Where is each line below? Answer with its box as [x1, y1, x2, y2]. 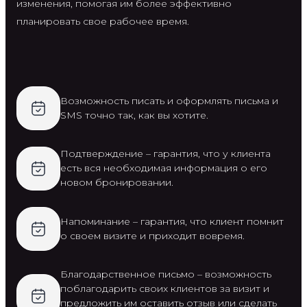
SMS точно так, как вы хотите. [60, 108, 208, 121]
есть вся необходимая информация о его [60, 162, 267, 175]
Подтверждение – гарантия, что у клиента [60, 147, 271, 160]
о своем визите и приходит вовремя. [60, 229, 245, 242]
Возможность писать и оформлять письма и [60, 94, 278, 107]
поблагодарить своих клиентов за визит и [60, 282, 269, 295]
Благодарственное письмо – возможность [60, 267, 271, 280]
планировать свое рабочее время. [16, 14, 189, 27]
